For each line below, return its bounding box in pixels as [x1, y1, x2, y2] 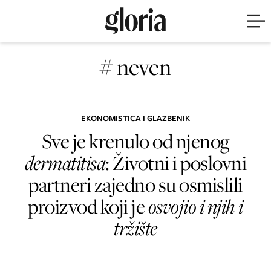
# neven [100, 51, 171, 82]
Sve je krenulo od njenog [41, 128, 230, 154]
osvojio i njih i [145, 193, 243, 219]
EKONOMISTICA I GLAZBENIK [81, 113, 190, 124]
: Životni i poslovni [105, 149, 247, 175]
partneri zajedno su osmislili [28, 171, 243, 197]
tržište [114, 215, 157, 241]
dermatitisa [24, 149, 106, 175]
